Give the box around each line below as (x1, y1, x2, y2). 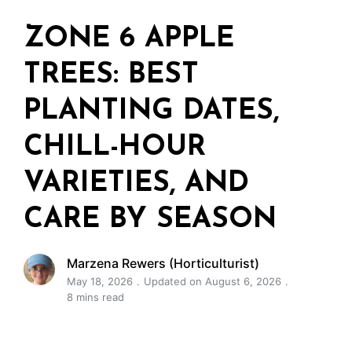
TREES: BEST (24, 61, 199, 90)
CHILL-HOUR (24, 134, 206, 162)
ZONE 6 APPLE (24, 25, 234, 53)
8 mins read (67, 291, 124, 303)
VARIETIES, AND (24, 170, 249, 198)
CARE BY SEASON (24, 206, 277, 234)
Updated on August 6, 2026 (144, 275, 281, 288)
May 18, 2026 (67, 275, 133, 288)
